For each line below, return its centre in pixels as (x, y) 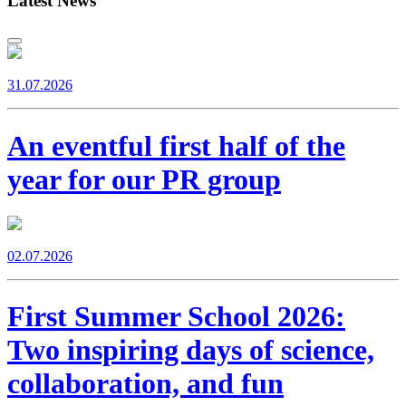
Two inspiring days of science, (191, 350)
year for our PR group (144, 179)
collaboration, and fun (145, 384)
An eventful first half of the (176, 145)
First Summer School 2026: (176, 317)
